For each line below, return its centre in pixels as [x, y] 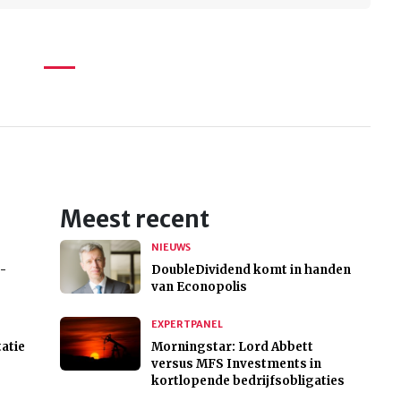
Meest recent [134, 220]
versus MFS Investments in [236, 364]
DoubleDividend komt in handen [251, 270]
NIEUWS [171, 247]
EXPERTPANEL [187, 324]
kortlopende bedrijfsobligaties [247, 381]
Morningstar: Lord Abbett [232, 347]
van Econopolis [199, 287]
